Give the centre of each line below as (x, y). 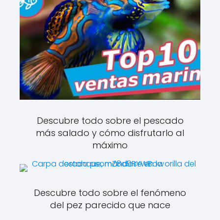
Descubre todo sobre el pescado (110, 120)
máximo (110, 145)
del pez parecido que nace (110, 205)
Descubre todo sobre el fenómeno (110, 193)
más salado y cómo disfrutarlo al (110, 133)
